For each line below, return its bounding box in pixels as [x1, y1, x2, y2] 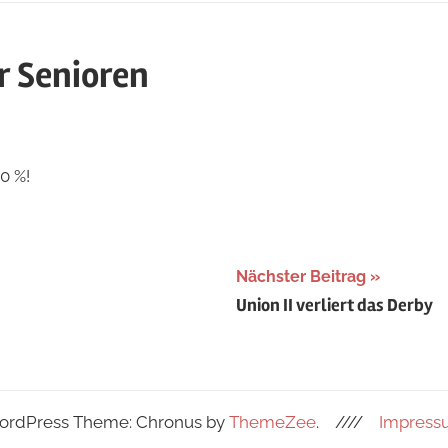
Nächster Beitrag [236, 266, 366, 286]
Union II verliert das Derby [236, 294, 433, 317]
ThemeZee [228, 411, 316, 432]
